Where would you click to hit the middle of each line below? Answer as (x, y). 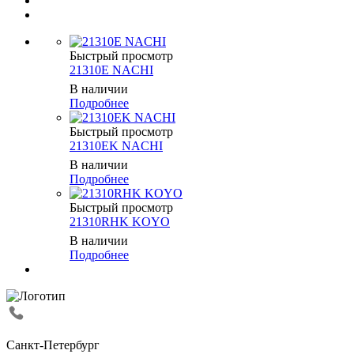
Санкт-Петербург (53, 345)
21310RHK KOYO (120, 222)
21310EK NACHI (116, 146)
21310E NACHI (111, 70)
